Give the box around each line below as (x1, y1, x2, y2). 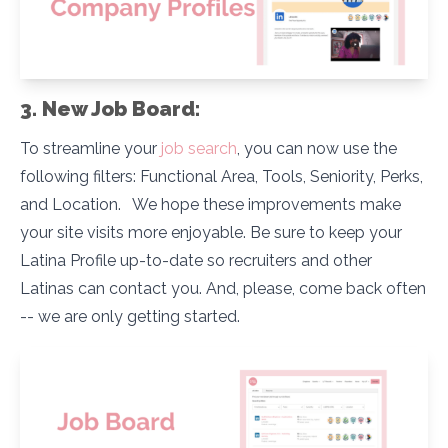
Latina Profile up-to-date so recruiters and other (20, 251, 372, 271)
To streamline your (20, 139, 161, 159)
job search (161, 139, 237, 159)
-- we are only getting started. (20, 307, 240, 327)
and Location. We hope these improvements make (20, 195, 401, 215)
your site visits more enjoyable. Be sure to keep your (20, 223, 402, 243)
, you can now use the (237, 139, 397, 159)
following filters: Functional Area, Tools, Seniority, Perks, (20, 167, 423, 187)
